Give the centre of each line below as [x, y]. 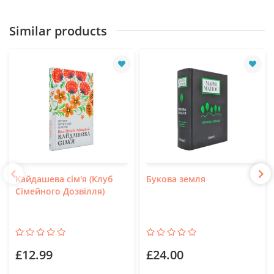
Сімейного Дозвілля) [60, 191]
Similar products [58, 31]
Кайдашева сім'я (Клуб [64, 179]
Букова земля [176, 179]
